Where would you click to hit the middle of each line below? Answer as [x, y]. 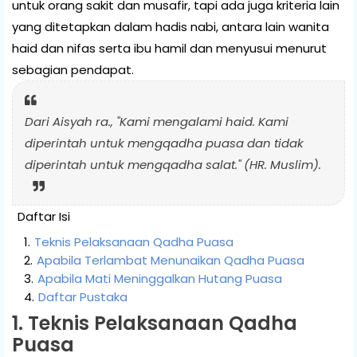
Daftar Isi [44, 216]
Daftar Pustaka [83, 296]
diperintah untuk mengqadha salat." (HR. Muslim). [173, 164]
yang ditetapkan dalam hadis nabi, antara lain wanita [171, 26]
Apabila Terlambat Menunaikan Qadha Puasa [171, 260]
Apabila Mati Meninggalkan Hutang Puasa [160, 278]
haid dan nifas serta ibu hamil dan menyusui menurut [169, 48]
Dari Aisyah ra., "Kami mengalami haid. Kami [157, 121]
